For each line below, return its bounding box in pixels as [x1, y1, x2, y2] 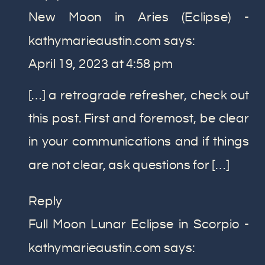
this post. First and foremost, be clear [28, 111, 250, 126]
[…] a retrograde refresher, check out [28, 88, 250, 103]
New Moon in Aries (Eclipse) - [28, 11, 250, 25]
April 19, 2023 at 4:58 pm [28, 57, 173, 72]
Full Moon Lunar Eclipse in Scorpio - [28, 218, 250, 232]
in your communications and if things [28, 135, 250, 149]
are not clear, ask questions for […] [28, 158, 230, 173]
